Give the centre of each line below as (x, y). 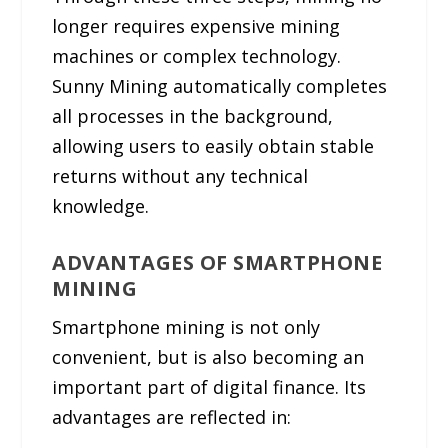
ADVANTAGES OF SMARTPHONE (217, 262)
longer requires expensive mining (196, 25)
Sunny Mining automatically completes (220, 85)
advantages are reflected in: (172, 416)
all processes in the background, (193, 115)
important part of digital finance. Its (209, 386)
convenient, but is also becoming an (208, 356)
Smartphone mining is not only (186, 326)
